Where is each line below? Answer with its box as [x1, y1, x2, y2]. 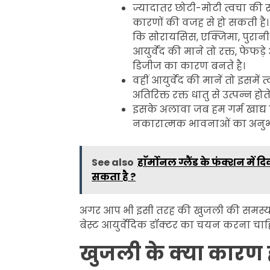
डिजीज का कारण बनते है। [133, 58, 245, 73]
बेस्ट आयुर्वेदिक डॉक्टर [80, 218, 178, 232]
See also [92, 155, 134, 169]
